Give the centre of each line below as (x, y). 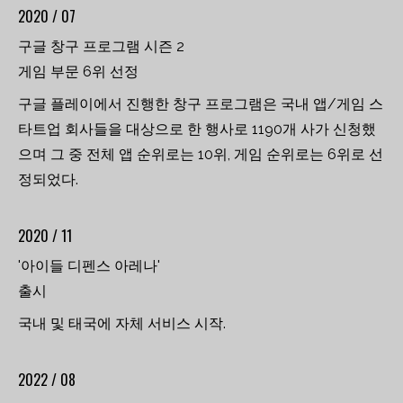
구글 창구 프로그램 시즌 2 (101, 46)
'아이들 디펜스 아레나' (89, 266)
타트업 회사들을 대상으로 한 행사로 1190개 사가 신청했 (197, 129)
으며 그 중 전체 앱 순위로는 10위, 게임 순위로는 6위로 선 (201, 154)
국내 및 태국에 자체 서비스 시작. (122, 323)
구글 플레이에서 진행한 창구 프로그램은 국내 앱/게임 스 (201, 104)
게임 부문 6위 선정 (78, 72)
